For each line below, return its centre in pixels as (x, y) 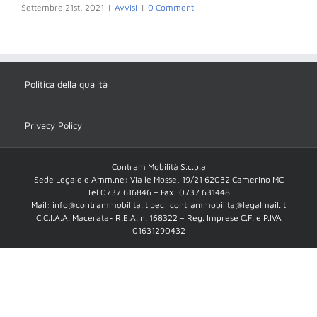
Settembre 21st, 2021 (63, 8)
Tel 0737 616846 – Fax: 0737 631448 (158, 192)
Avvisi (126, 8)
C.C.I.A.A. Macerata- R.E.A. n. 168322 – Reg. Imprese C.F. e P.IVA (158, 218)
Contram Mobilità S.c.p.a (158, 167)
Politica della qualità (66, 85)
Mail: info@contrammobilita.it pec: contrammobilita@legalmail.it (158, 205)
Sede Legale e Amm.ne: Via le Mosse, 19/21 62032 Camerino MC (158, 180)
